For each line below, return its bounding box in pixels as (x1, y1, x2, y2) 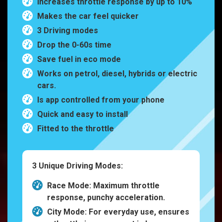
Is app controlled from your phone (37, 95, 165, 105)
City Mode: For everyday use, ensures (47, 207, 189, 217)
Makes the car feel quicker (37, 11, 139, 21)
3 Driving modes (37, 26, 98, 36)
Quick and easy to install (37, 110, 128, 119)
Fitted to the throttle (37, 124, 114, 134)
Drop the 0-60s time (37, 40, 111, 50)
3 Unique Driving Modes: (32, 161, 123, 171)
